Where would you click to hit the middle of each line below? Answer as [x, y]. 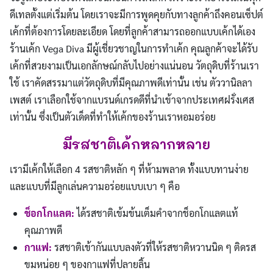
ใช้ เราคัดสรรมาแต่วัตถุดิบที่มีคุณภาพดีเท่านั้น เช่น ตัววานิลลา [131, 83]
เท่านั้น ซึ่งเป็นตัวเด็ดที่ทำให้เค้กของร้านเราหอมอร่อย [113, 117]
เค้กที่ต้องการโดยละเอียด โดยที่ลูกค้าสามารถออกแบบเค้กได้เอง [133, 32]
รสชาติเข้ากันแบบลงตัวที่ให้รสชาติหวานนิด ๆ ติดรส [155, 247]
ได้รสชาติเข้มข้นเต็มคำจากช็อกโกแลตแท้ [156, 213]
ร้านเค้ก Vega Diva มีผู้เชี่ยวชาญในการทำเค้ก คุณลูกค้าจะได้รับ [134, 49]
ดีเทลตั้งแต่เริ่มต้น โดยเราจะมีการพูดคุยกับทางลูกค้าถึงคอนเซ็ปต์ [136, 15]
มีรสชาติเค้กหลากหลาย [136, 144]
